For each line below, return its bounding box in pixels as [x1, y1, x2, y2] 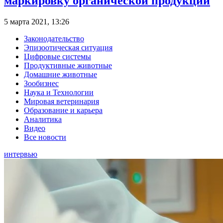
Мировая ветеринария [24, 97, 99, 106]
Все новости [24, 132, 66, 141]
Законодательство [24, 34, 84, 43]
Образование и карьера [24, 106, 103, 114]
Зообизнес [24, 79, 59, 88]
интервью [4, 149, 37, 158]
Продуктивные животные [24, 61, 112, 70]
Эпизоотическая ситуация [24, 43, 112, 52]
